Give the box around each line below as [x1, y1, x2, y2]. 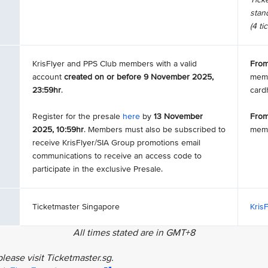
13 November [154, 111, 203, 121]
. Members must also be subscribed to [84, 124, 226, 135]
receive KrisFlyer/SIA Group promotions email [32, 138, 200, 148]
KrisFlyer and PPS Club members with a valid [32, 59, 197, 69]
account [32, 72, 64, 82]
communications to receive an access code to [32, 151, 202, 161]
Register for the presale [32, 111, 123, 121]
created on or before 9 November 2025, [64, 72, 214, 82]
